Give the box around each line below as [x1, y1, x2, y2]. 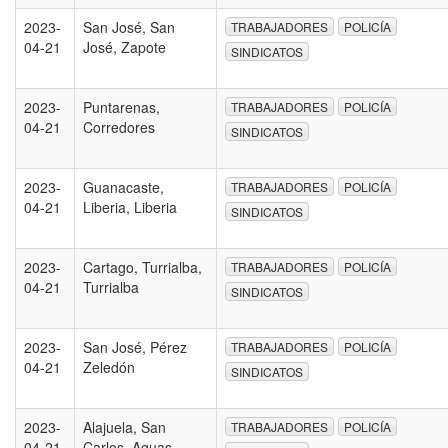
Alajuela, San [83, 417, 166, 437]
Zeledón [83, 357, 135, 377]
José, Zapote [83, 37, 166, 57]
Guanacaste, [83, 177, 164, 197]
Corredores [83, 117, 155, 137]
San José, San [83, 17, 175, 37]
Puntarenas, [83, 97, 160, 117]
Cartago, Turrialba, [83, 257, 202, 277]
